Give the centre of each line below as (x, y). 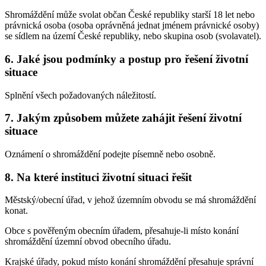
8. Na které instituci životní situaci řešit (98, 177)
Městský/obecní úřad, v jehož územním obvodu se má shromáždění (130, 200)
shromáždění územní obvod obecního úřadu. (88, 242)
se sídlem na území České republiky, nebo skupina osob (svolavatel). (133, 36)
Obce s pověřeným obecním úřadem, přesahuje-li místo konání (122, 231)
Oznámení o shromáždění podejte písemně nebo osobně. (110, 154)
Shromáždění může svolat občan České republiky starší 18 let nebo (130, 15)
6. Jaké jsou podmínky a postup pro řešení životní (126, 59)
